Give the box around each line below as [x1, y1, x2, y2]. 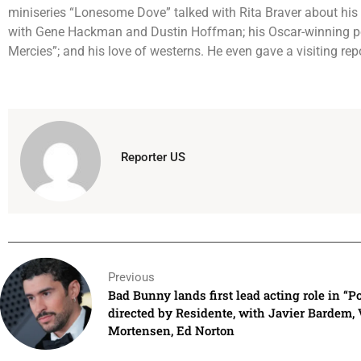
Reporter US [121, 149, 185, 164]
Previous [107, 269, 155, 284]
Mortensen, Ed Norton [107, 322, 234, 338]
